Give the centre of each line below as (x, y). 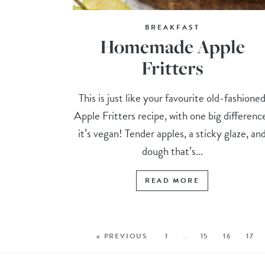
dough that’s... (172, 151)
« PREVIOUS (122, 236)
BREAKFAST (172, 28)
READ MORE (172, 181)
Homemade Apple (172, 47)
